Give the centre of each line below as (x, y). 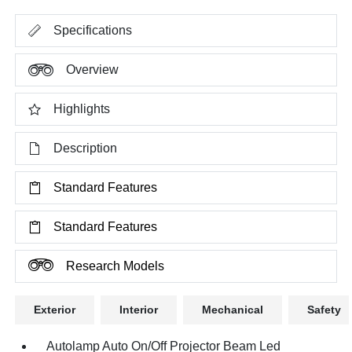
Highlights (82, 108)
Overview (93, 69)
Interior (139, 309)
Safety (324, 309)
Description (86, 148)
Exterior (55, 309)
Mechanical (233, 309)
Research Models (115, 266)
